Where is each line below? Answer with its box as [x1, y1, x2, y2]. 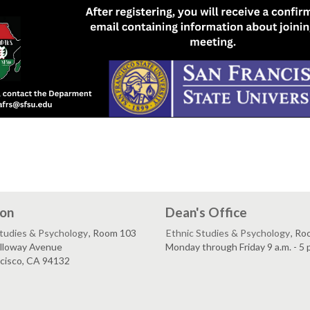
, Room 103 [88, 226, 136, 239]
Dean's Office [165, 203, 247, 220]
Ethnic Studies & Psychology [166, 226, 290, 239]
